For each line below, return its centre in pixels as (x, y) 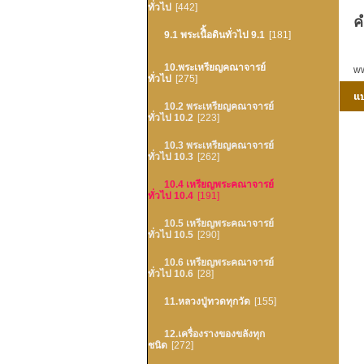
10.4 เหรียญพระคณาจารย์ (219, 184)
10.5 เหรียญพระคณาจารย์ (219, 223)
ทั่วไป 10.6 (171, 274)
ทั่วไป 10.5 (171, 235)
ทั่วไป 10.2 (171, 118)
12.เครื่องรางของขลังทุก (214, 334)
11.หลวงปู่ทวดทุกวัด (207, 301)
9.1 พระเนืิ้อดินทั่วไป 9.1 (214, 35)
